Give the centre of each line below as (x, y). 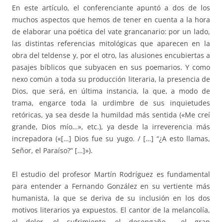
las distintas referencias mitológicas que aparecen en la (111, 44)
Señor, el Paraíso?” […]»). (52, 151)
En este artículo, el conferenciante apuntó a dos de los (111, 8)
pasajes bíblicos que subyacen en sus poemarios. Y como (111, 67)
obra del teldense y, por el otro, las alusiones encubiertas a (111, 55)
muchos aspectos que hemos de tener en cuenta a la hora (111, 20)
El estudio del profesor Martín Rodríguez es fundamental (111, 174)
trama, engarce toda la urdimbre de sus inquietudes (111, 103)
